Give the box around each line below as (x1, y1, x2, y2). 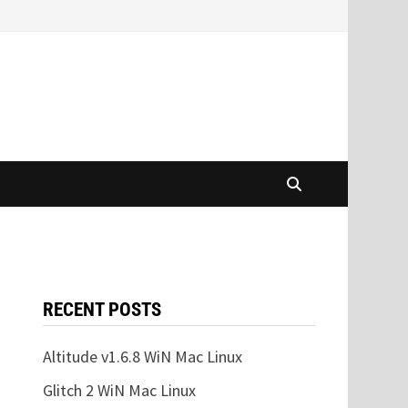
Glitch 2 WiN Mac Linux (43, 380, 197, 401)
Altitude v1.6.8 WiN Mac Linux (43, 346, 243, 367)
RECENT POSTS (43, 299, 162, 321)
